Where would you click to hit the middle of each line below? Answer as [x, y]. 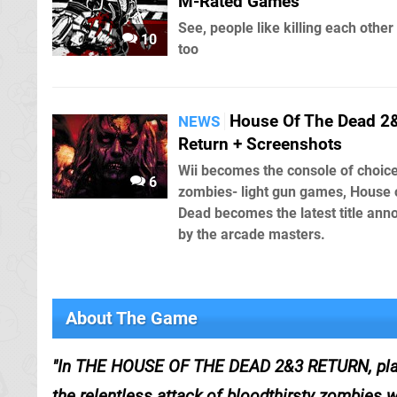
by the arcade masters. [252, 235]
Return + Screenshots [260, 144]
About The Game [132, 319]
